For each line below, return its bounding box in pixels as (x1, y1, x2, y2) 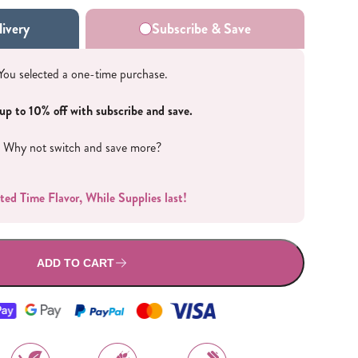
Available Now (21, 133, 117, 153)
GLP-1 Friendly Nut (169, 191, 298, 211)
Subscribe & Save (152, 18, 252, 39)
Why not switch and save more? (3, 138, 162, 157)
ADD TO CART (37, 257, 115, 269)
